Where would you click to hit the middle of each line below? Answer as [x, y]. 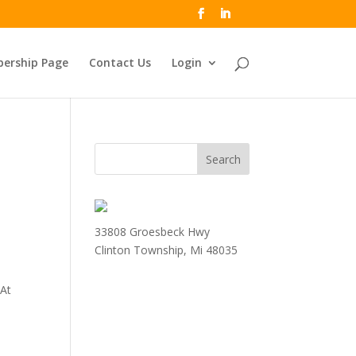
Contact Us [120, 62]
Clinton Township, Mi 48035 [166, 250]
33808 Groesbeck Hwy [153, 232]
